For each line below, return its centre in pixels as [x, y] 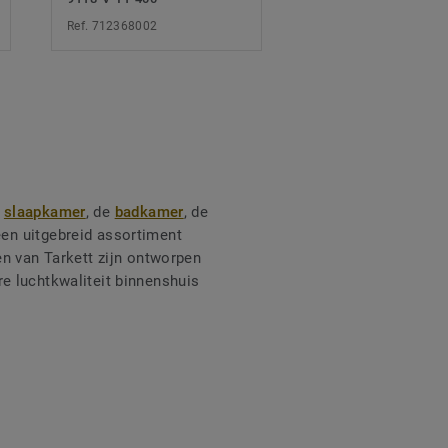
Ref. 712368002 [112, 26]
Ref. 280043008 [363, 26]
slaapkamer [44, 212]
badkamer [149, 212]
